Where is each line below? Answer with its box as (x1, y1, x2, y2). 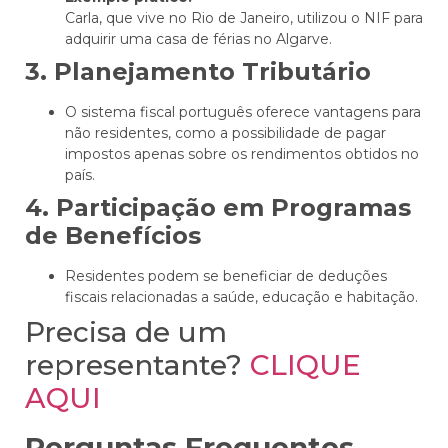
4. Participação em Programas (25, 193, 411, 223)
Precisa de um (25, 315, 227, 350)
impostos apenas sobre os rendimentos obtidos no (65, 145, 419, 164)
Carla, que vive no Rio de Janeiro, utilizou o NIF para (65, 9, 423, 28)
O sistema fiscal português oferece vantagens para (65, 103, 421, 122)
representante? (25, 348, 250, 383)
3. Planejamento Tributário (25, 57, 371, 87)
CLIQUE (250, 348, 361, 383)
